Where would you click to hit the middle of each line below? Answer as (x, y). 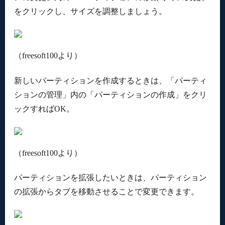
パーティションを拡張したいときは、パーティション (110, 178)
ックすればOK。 (44, 108)
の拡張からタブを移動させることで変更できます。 (106, 192)
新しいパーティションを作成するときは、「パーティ (110, 80)
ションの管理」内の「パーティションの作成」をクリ (110, 94)
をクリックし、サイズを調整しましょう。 (90, 12)
